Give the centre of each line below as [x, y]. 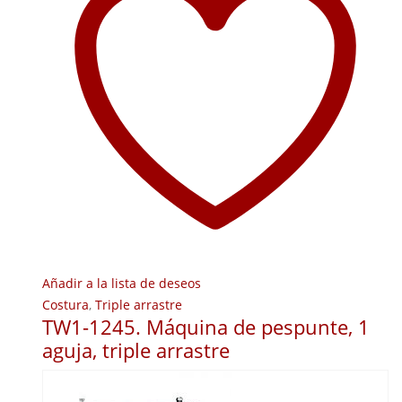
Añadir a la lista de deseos [122, 283]
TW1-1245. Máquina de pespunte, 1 [206, 327]
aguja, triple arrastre [136, 350]
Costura [66, 304]
